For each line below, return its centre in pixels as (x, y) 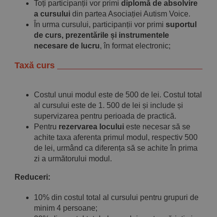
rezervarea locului (91, 126)
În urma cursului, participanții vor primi (100, 24)
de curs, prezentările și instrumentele (101, 35)
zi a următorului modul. (73, 158)
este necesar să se (157, 126)
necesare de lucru (67, 46)
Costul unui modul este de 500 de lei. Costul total (118, 94)
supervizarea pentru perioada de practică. (105, 116)
